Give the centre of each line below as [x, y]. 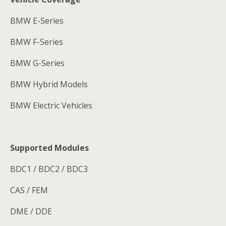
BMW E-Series [37, 21]
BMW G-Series [37, 63]
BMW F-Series [37, 42]
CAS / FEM [29, 190]
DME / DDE [31, 212]
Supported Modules [49, 148]
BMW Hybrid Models [49, 84]
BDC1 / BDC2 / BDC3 [49, 169]
